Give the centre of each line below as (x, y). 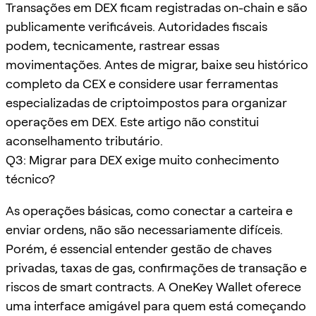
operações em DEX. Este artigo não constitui (132, 121)
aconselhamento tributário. (84, 140)
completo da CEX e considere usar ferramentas (142, 83)
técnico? (30, 178)
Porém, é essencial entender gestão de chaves (139, 248)
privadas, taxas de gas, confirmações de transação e (156, 267)
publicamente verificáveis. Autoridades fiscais (136, 26)
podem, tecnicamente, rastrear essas (113, 45)
